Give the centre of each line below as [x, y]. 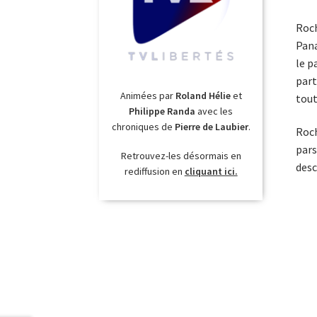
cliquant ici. [211, 172]
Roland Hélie [203, 95]
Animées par [148, 95]
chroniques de [143, 126]
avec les [214, 111]
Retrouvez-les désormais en [181, 156]
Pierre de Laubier [211, 126]
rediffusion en [154, 172]
